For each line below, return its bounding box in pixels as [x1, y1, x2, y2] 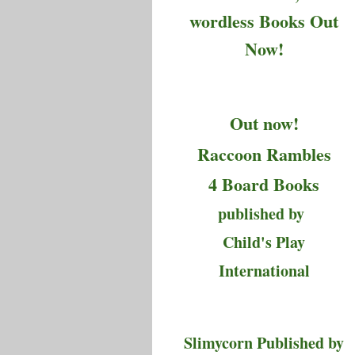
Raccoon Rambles [197, 140, 331, 167]
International [218, 258, 310, 282]
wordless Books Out [189, 7, 339, 34]
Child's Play [223, 230, 306, 254]
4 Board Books [208, 171, 320, 198]
